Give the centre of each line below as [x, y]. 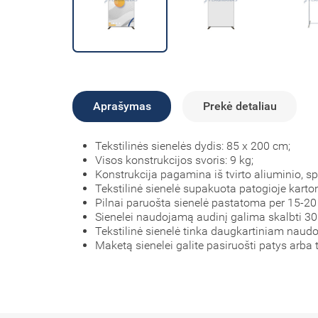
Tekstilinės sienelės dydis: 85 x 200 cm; [193, 146]
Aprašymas [122, 106]
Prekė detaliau [240, 106]
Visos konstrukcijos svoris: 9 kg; [174, 160]
